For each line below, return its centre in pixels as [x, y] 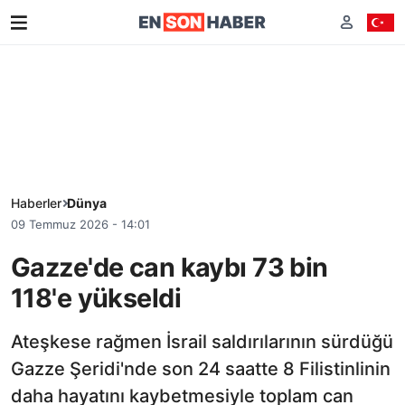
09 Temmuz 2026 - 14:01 [80, 224]
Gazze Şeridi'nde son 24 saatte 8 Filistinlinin [201, 368]
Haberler [36, 203]
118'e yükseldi [96, 297]
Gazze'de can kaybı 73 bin [170, 267]
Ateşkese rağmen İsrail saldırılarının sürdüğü [202, 341]
